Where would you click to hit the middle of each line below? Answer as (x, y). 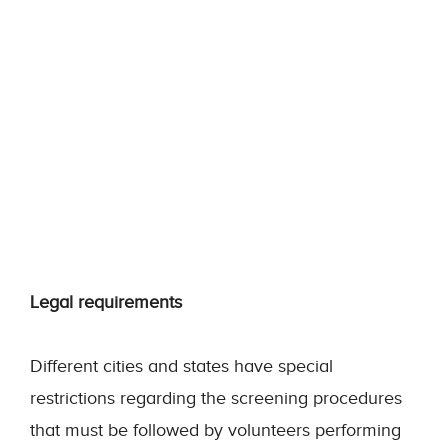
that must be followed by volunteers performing (215, 430)
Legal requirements (106, 302)
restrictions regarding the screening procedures (216, 398)
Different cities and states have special (181, 366)
